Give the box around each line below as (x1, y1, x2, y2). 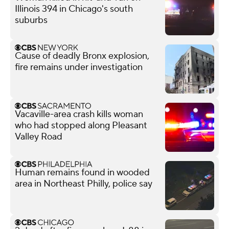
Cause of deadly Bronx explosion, (15, 50, 149, 62)
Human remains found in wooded (15, 166, 150, 178)
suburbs (15, 14, 48, 26)
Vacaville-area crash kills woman (15, 108, 143, 120)
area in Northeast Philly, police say (15, 177, 152, 190)
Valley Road (15, 130, 62, 143)
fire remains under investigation (15, 61, 143, 73)
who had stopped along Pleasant (15, 119, 147, 131)
